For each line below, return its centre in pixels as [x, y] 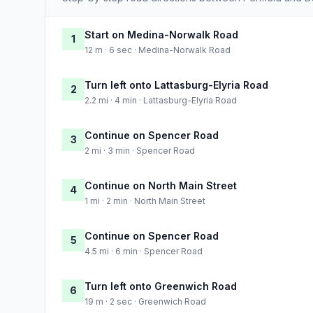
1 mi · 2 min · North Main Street [145, 201]
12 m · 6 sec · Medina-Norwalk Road [158, 50]
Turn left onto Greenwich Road [161, 286]
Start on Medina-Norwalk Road [161, 34]
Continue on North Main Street [161, 185]
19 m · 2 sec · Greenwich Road [145, 301]
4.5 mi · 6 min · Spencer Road [144, 251]
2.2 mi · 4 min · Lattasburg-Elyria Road [161, 100]
